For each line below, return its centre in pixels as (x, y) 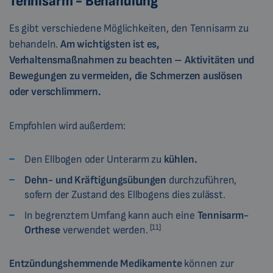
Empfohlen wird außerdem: (67, 126)
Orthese (44, 230)
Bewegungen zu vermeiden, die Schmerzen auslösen (126, 76)
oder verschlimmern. (55, 92)
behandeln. (35, 44)
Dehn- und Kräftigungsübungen (95, 180)
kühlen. (180, 160)
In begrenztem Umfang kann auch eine (111, 216)
